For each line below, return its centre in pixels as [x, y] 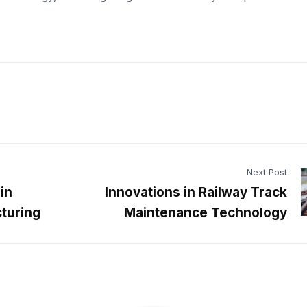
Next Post [267, 172]
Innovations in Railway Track [196, 192]
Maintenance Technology [206, 212]
